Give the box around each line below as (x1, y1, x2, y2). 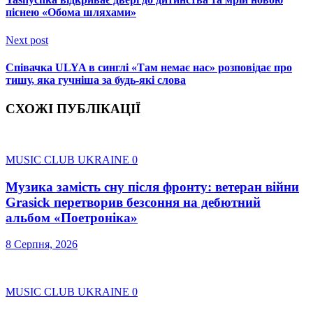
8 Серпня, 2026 (6, 238, 78, 251)
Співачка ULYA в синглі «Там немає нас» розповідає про (6, 61, 292, 73)
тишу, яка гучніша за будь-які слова (6, 73, 186, 86)
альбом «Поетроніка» (6, 210, 138, 225)
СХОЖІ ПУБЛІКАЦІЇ (6, 101, 140, 117)
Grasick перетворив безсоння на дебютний (6, 194, 261, 210)
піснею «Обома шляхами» (6, 6, 136, 19)
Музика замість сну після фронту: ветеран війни (6, 179, 299, 194)
